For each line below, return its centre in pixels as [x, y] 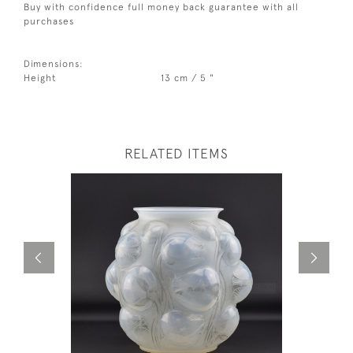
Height [40, 78]
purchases [49, 21]
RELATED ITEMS [176, 153]
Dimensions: [54, 63]
